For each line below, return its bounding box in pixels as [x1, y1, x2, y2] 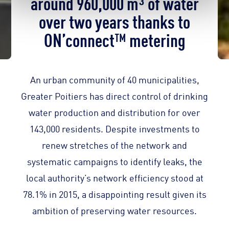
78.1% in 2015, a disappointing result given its [22, 187, 207, 201]
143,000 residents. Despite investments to [29, 122, 200, 135]
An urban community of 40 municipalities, [30, 73, 199, 86]
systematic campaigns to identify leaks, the [27, 154, 202, 168]
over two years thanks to [39, 8, 190, 33]
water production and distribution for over [29, 105, 200, 119]
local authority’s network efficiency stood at [26, 171, 203, 185]
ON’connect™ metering [43, 26, 186, 51]
